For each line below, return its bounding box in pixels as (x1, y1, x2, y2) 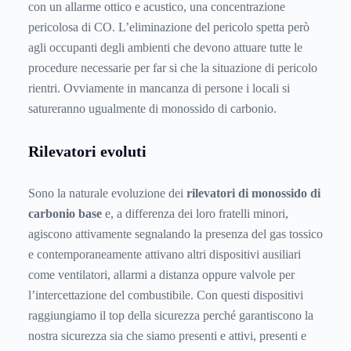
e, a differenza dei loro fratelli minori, (102, 206, 288, 220)
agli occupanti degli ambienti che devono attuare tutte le (28, 41, 302, 55)
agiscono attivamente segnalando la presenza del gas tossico (28, 226, 323, 241)
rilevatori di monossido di (186, 186, 320, 200)
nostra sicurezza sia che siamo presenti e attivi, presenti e (28, 328, 306, 342)
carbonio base (28, 206, 102, 220)
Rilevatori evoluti (28, 142, 147, 160)
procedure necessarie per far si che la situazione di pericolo (28, 61, 317, 75)
